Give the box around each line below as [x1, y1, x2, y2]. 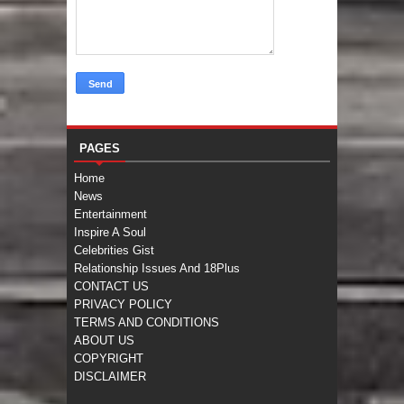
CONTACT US [74, 280, 149, 294]
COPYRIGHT [74, 352, 143, 366]
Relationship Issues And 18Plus [74, 262, 240, 276]
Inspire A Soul [74, 225, 146, 240]
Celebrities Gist [74, 243, 154, 258]
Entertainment [74, 207, 147, 222]
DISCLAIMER [74, 370, 146, 384]
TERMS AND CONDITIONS [74, 316, 219, 330]
